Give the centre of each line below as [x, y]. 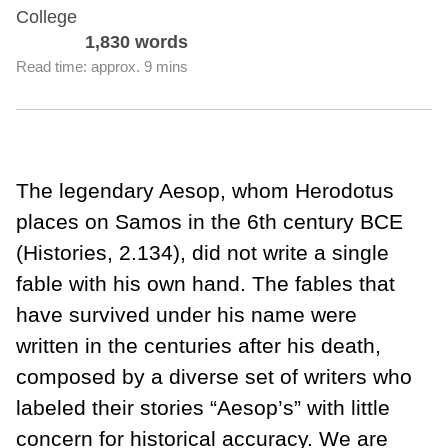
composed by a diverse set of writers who [214, 377]
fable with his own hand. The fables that [205, 284]
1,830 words [136, 42]
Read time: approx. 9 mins [102, 67]
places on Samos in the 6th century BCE [209, 222]
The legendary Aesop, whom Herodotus [205, 191]
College [46, 17]
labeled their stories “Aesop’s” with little [203, 408]
